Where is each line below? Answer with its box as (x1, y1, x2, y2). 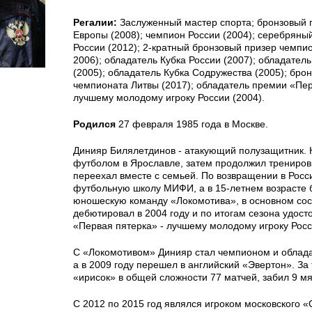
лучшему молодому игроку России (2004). (73, 92, 265, 103)
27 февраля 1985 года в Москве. (116, 118, 268, 130)
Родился (73, 118, 116, 130)
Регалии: (73, 17, 117, 28)
